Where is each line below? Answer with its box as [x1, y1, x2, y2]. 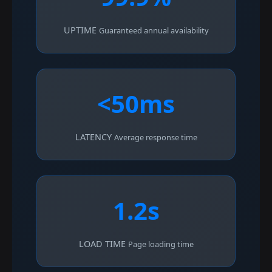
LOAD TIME [78, 238, 126, 250]
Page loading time [127, 239, 194, 250]
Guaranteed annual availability [98, 25, 209, 36]
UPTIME [63, 24, 97, 36]
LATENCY [75, 131, 112, 143]
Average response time [114, 132, 197, 143]
